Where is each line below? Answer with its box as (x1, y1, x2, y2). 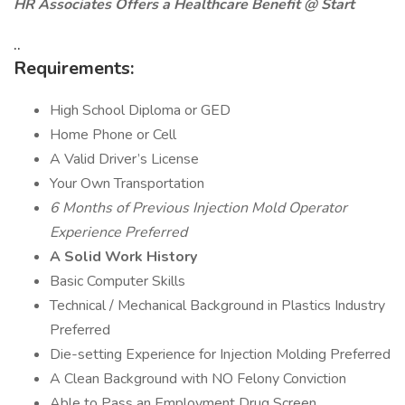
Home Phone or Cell (50, 125, 176, 145)
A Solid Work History (50, 247, 197, 267)
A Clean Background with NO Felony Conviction (50, 369, 346, 389)
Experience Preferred (50, 222, 187, 242)
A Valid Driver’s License (50, 149, 199, 169)
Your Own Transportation (50, 174, 204, 193)
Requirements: (14, 56, 134, 80)
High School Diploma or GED (50, 100, 231, 120)
